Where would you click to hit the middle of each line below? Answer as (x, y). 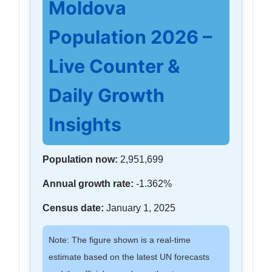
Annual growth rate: (88, 183)
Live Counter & (114, 66)
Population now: (80, 159)
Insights (85, 124)
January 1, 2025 (140, 208)
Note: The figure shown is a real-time (120, 240)
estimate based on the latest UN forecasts (129, 257)
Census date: (73, 208)
